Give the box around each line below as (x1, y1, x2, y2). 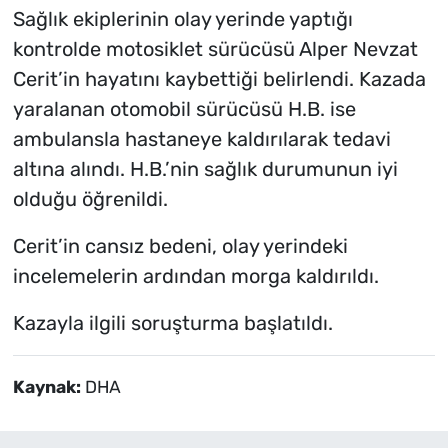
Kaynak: (12, 377, 85, 398)
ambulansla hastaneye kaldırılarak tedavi (12, 127, 391, 152)
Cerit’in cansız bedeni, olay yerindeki (12, 234, 348, 259)
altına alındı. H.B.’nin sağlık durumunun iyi (12, 157, 398, 182)
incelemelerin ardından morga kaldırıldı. (12, 264, 379, 289)
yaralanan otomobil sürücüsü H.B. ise (12, 97, 356, 122)
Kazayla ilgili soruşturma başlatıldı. (12, 311, 333, 336)
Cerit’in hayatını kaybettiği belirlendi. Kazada (12, 67, 426, 92)
